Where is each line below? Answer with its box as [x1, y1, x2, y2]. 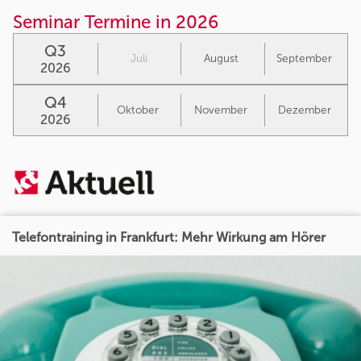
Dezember [277, 102, 331, 117]
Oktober [116, 102, 159, 117]
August [203, 51, 239, 65]
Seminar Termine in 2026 [13, 10, 218, 33]
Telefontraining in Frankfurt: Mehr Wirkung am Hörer [12, 230, 326, 246]
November [194, 102, 248, 117]
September [276, 51, 333, 65]
